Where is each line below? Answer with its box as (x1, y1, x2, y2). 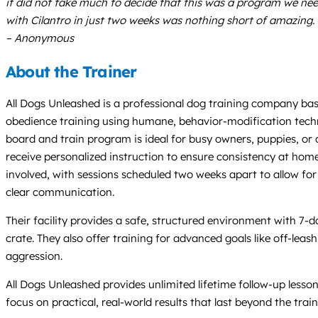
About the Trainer (6, 61, 137, 82)
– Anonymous (6, 31, 74, 45)
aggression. (6, 249, 62, 263)
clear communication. (6, 185, 114, 199)
